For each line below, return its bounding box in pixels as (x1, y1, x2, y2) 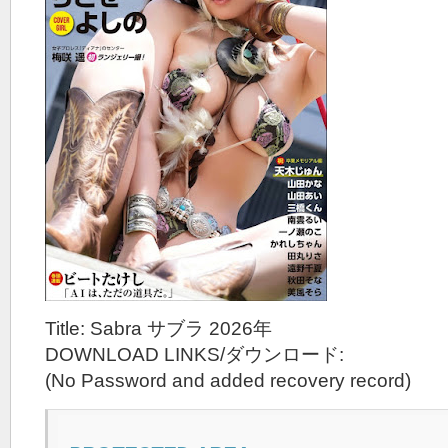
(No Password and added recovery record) (45, 370, 411, 391)
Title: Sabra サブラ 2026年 (45, 318, 272, 339)
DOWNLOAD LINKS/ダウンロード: (45, 344, 344, 365)
